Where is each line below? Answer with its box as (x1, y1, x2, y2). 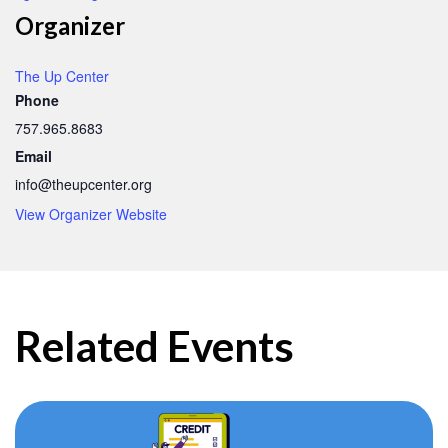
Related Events (15, 321, 294, 372)
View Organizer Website (15, 204, 167, 225)
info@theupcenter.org (15, 174, 152, 195)
